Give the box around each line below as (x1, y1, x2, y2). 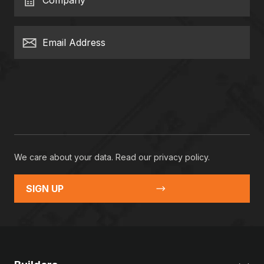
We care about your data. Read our (14, 151, 154, 162)
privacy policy (154, 151, 208, 162)
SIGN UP (26, 183, 64, 195)
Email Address (42, 37, 105, 49)
